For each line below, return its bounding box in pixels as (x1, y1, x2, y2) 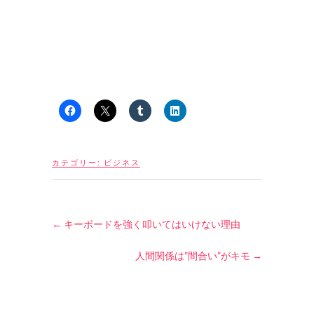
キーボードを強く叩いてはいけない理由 (62, 218, 240, 230)
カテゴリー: (52, 158, 104, 167)
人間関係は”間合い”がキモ (135, 250, 252, 261)
